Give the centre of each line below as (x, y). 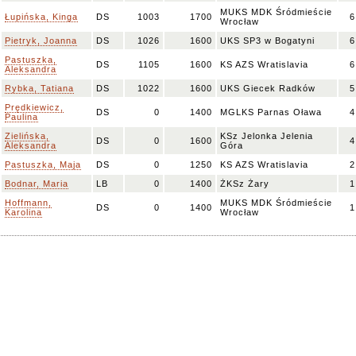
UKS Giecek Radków (268, 88)
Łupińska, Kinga (41, 17)
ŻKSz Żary (245, 184)
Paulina (21, 117)
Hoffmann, (28, 203)
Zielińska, (27, 136)
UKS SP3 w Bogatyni (267, 41)
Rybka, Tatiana (39, 88)
